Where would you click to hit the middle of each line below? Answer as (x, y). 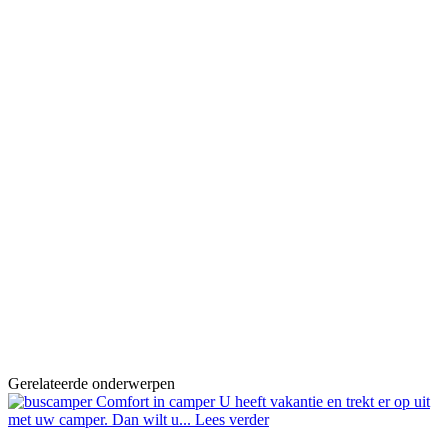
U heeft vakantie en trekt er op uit (324, 402)
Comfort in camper (157, 402)
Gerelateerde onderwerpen (91, 384)
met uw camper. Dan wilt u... (101, 420)
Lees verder (232, 420)
